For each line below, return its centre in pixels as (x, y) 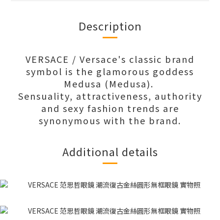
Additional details (110, 151)
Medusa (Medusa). (110, 84)
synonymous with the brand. (110, 121)
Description (110, 26)
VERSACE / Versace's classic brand (110, 59)
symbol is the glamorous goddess (110, 71)
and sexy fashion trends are (110, 108)
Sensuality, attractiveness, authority (110, 96)
